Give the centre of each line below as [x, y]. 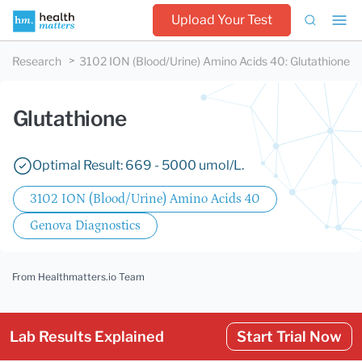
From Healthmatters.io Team [78, 277]
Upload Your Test [222, 20]
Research [37, 61]
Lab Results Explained [87, 337]
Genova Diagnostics [85, 225]
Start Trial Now [289, 337]
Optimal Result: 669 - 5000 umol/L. [138, 165]
